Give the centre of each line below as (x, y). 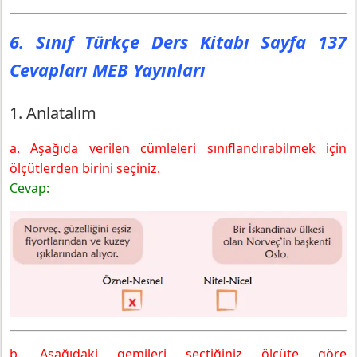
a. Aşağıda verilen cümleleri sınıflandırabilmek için (178, 148)
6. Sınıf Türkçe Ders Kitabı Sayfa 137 (178, 41)
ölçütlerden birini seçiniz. (85, 168)
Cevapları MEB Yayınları (108, 69)
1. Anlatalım (53, 112)
